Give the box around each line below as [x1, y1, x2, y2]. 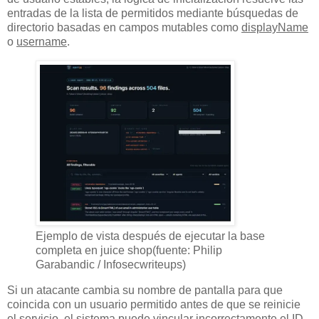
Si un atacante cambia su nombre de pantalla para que [7, 284, 283, 296]
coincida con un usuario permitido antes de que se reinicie [7, 298, 300, 310]
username [16, 36, 67, 48]
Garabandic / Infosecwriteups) [36, 258, 186, 271]
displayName [241, 21, 308, 34]
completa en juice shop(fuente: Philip [36, 244, 222, 257]
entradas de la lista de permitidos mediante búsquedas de [7, 7, 298, 20]
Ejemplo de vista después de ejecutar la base [36, 230, 265, 243]
